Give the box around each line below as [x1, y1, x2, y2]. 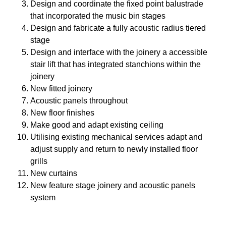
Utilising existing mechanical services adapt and [30, 132, 202, 141]
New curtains [30, 168, 77, 178]
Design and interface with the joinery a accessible [30, 47, 207, 56]
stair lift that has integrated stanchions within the [30, 60, 201, 69]
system [30, 193, 55, 202]
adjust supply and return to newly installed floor [30, 144, 198, 153]
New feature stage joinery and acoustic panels [30, 181, 195, 190]
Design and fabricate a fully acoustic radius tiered [30, 23, 206, 32]
